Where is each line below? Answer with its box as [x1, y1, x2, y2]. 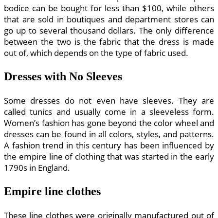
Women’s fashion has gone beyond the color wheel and [4, 117, 214, 128]
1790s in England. [4, 162, 70, 173]
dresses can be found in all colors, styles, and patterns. [4, 128, 214, 140]
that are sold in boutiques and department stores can [4, 13, 214, 25]
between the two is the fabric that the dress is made [4, 36, 214, 47]
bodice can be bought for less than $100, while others [4, 2, 214, 14]
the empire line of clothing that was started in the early [4, 150, 214, 162]
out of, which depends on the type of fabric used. [4, 47, 188, 58]
